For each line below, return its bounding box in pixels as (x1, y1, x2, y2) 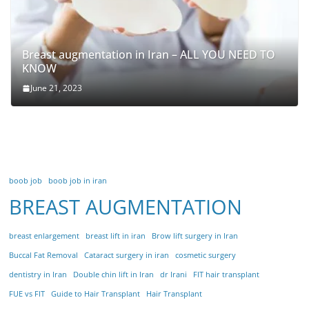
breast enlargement (9, 231, 80, 241)
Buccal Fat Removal (9, 250, 79, 261)
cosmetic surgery (175, 250, 237, 261)
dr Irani (160, 270, 188, 280)
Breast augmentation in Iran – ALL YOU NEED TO (22, 47, 275, 63)
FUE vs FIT (9, 289, 46, 299)
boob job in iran (48, 176, 108, 186)
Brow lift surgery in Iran (152, 231, 239, 241)
